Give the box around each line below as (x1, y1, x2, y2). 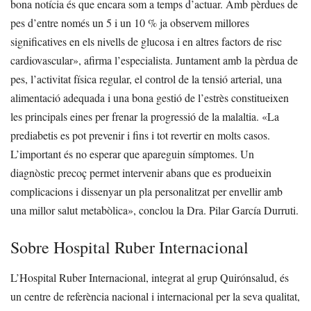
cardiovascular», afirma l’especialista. (10, 53, 173, 68)
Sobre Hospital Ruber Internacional (10, 236, 249, 259)
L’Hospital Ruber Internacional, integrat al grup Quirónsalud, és (10, 270, 289, 285)
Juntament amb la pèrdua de (176, 53, 298, 68)
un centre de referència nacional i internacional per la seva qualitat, (10, 289, 300, 304)
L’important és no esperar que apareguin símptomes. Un (10, 146, 254, 162)
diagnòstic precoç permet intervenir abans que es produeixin (10, 165, 271, 180)
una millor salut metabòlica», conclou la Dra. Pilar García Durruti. (10, 203, 299, 218)
